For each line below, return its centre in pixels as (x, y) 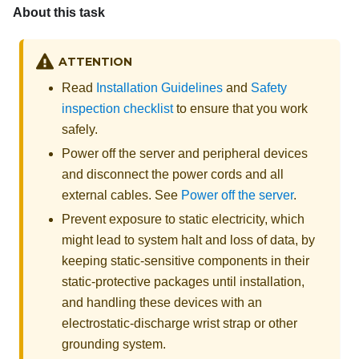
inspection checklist (117, 108)
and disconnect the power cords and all (173, 174)
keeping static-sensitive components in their (186, 260)
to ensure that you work (240, 108)
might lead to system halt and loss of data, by (188, 240)
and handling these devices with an (162, 302)
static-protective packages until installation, (183, 281)
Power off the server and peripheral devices (185, 153)
